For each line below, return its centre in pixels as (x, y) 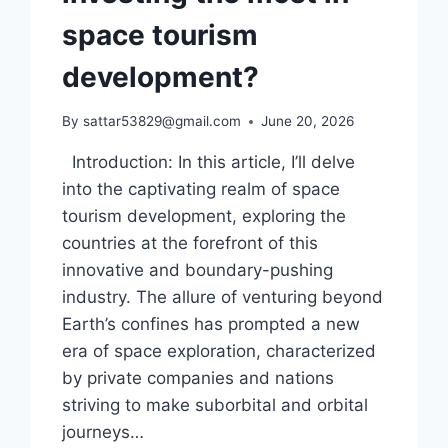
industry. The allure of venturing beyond (223, 297)
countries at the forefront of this (190, 243)
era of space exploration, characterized (219, 351)
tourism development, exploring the (204, 216)
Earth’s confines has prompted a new (211, 324)
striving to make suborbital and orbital (215, 405)
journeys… (103, 432)
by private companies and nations (198, 378)
